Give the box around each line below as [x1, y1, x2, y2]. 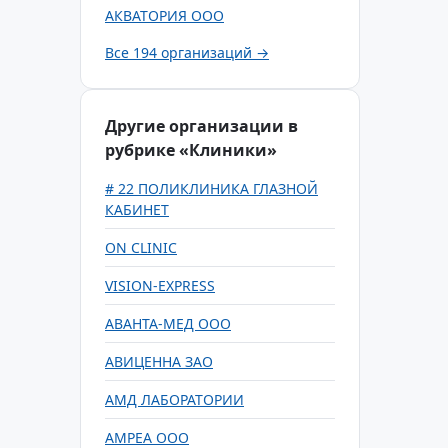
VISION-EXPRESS [105, 276, 215, 295]
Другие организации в [105, 115, 298, 137]
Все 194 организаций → [105, 43, 269, 62]
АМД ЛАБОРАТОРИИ [105, 390, 244, 409]
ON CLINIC [105, 238, 177, 257]
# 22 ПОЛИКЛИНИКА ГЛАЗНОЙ [105, 179, 318, 198]
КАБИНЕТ [105, 200, 169, 219]
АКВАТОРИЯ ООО [105, 6, 224, 25]
